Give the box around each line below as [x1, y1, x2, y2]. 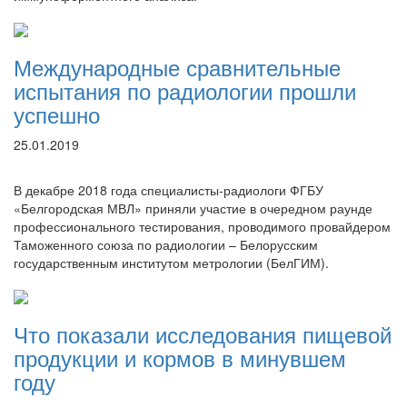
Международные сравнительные [14, 51, 341, 83]
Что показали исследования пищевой [14, 318, 392, 350]
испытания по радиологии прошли [14, 74, 356, 106]
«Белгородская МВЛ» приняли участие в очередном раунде [14, 199, 372, 217]
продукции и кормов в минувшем [14, 342, 346, 373]
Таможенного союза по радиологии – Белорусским [14, 235, 318, 253]
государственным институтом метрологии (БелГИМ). [14, 253, 329, 272]
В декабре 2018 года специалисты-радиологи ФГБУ [14, 181, 323, 199]
